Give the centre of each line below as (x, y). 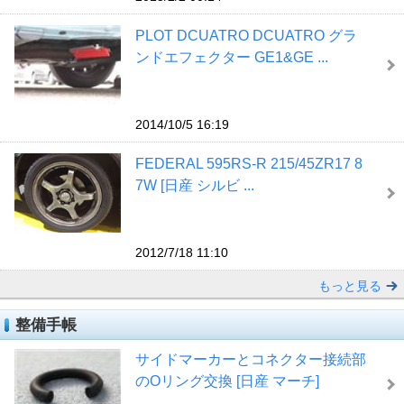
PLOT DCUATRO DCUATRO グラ (246, 35)
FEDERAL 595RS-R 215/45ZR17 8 (248, 164)
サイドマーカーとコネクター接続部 (250, 359)
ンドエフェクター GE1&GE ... (231, 57)
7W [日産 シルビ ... (194, 186)
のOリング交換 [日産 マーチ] (227, 381)
